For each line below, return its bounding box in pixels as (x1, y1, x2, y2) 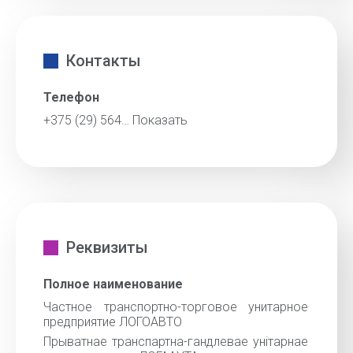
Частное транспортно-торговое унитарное (43, 299, 308, 314)
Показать (132, 113, 188, 128)
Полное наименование (43, 277, 183, 292)
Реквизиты (66, 238, 148, 257)
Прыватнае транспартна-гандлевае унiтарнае (43, 334, 308, 349)
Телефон (43, 90, 99, 105)
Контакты (66, 51, 141, 70)
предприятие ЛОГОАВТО (43, 314, 182, 329)
